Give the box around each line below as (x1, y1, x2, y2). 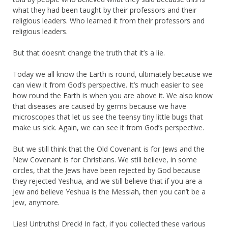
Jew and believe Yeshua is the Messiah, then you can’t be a (13, 186, 206, 196)
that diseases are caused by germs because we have (13, 101, 186, 111)
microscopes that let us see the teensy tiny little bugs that (13, 111, 203, 122)
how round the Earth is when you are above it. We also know (13, 90, 213, 100)
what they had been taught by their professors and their (13, 5, 196, 15)
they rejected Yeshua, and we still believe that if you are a (13, 176, 202, 186)
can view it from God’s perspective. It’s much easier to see (13, 79, 204, 90)
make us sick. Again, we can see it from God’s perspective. (13, 122, 204, 132)
